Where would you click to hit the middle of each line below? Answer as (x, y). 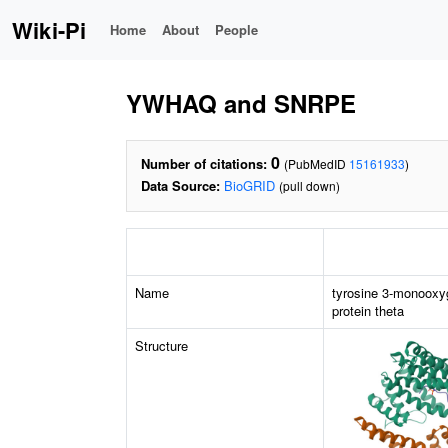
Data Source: (180, 185)
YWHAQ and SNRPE (241, 103)
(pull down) (309, 185)
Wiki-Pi (49, 30)
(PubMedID (316, 163)
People (237, 29)
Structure (161, 345)
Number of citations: (204, 163)
